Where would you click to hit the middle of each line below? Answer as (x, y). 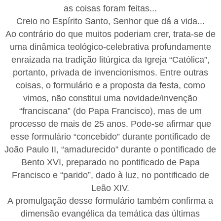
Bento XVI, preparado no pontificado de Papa (110, 162)
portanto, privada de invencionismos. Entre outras (110, 72)
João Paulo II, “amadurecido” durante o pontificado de (110, 149)
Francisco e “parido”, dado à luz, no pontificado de (110, 175)
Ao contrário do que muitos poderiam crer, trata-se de (110, 34)
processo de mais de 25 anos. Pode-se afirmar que (110, 124)
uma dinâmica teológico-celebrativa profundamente (110, 47)
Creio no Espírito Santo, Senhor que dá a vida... (110, 21)
